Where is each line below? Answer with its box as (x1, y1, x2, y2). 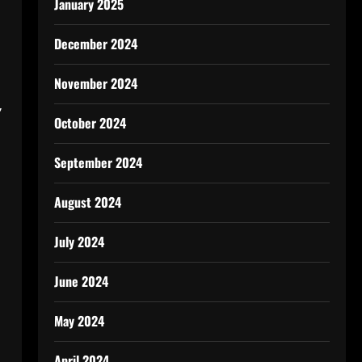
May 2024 (53, 311, 104, 330)
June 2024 (53, 271, 108, 291)
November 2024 (53, 74, 137, 93)
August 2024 (53, 192, 121, 212)
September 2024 (53, 153, 142, 172)
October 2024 (53, 113, 126, 133)
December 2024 (53, 34, 137, 53)
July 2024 (53, 232, 104, 251)
